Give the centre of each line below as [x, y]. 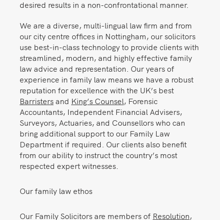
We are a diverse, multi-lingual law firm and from [106, 25]
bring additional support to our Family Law [95, 133]
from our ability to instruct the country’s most [98, 154]
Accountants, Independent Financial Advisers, [101, 111]
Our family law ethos [56, 190]
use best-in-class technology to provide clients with [109, 46]
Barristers [37, 100]
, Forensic [141, 100]
